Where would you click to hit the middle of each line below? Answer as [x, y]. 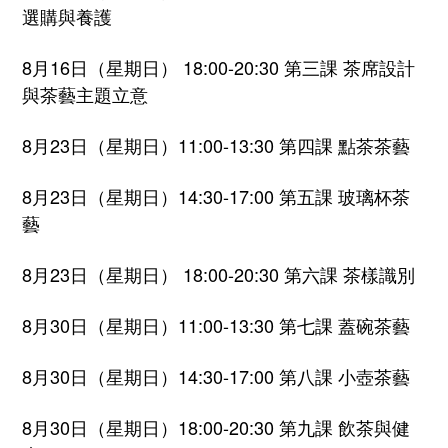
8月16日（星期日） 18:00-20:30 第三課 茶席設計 [218, 67]
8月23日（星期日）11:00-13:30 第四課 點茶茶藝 [216, 145]
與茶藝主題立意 [85, 94]
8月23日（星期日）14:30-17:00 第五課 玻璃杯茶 [216, 196]
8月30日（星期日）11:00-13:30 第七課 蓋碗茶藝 [216, 325]
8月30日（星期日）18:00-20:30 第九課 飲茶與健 [216, 427]
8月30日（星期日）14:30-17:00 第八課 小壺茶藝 [216, 376]
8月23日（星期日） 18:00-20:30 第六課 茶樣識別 [218, 274]
